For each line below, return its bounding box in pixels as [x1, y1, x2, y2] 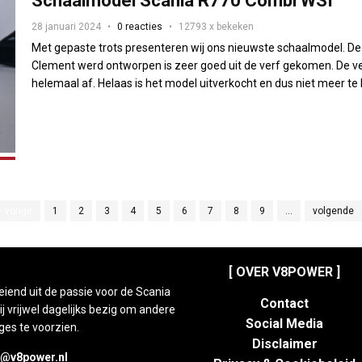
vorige [4, 205, 32, 217]
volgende [312, 205, 354, 217]
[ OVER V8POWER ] [229, 264, 340, 280]
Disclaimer [251, 336, 318, 352]
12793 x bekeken [179, 21, 255, 33]
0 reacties [117, 21, 163, 33]
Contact [260, 296, 309, 312]
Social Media [246, 316, 323, 332]
